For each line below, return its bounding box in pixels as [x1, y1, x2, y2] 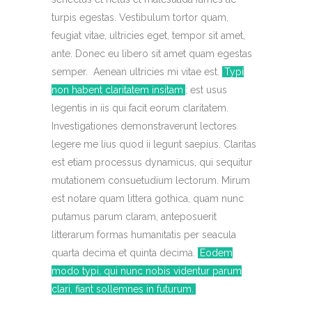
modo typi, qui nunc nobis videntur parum [52, 265, 242, 276]
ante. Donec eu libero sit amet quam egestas [52, 48, 252, 59]
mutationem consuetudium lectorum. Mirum [52, 175, 250, 186]
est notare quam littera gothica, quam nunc [52, 193, 244, 204]
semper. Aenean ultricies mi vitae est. [52, 66, 222, 77]
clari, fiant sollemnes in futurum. [52, 283, 194, 295]
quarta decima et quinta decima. [52, 247, 198, 258]
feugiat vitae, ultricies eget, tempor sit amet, [52, 30, 245, 41]
